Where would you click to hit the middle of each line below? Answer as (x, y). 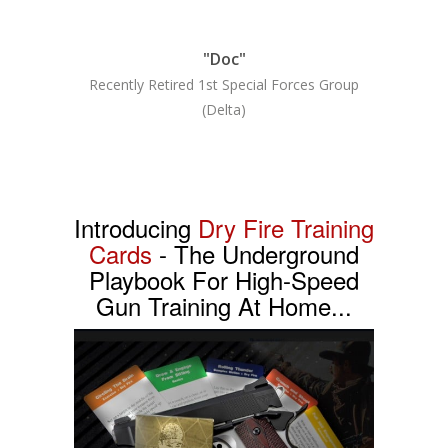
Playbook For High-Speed (224, 280)
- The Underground (255, 254)
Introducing (136, 228)
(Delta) (224, 110)
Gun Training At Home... (224, 306)
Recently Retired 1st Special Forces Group (224, 85)
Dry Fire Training (286, 228)
